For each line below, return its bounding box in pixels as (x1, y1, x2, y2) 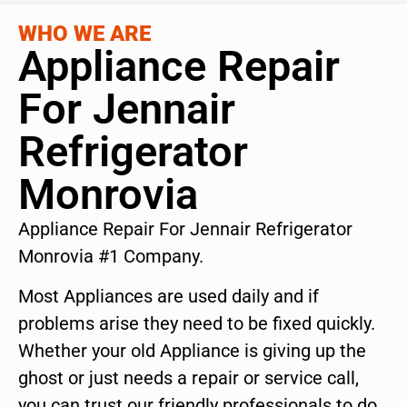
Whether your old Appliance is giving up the (18, 340, 366, 362)
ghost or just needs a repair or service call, (18, 367, 359, 390)
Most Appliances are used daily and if (18, 285, 319, 308)
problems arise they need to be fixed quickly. (18, 313, 375, 335)
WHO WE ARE (18, 20, 151, 46)
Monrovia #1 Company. (18, 244, 203, 267)
